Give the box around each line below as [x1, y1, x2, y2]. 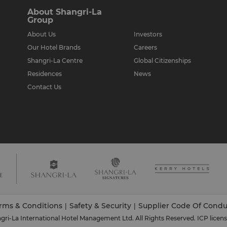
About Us [27, 30, 56, 38]
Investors [134, 30, 162, 38]
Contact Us [27, 83, 61, 91]
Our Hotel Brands [27, 44, 81, 51]
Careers [134, 44, 157, 51]
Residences [27, 70, 62, 78]
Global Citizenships [134, 57, 191, 64]
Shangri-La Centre [27, 57, 83, 64]
